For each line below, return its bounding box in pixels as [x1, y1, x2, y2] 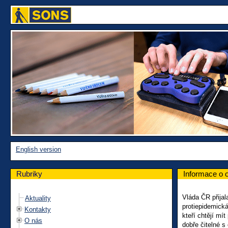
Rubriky [16, 169, 42, 178]
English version [16, 145, 61, 153]
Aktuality [25, 194, 51, 202]
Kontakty [24, 205, 51, 213]
